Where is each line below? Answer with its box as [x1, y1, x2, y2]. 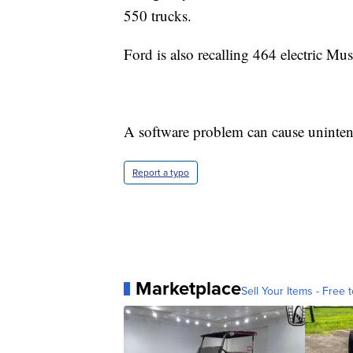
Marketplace [136, 274, 241, 303]
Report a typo [132, 165, 189, 180]
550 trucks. [124, 6, 191, 26]
